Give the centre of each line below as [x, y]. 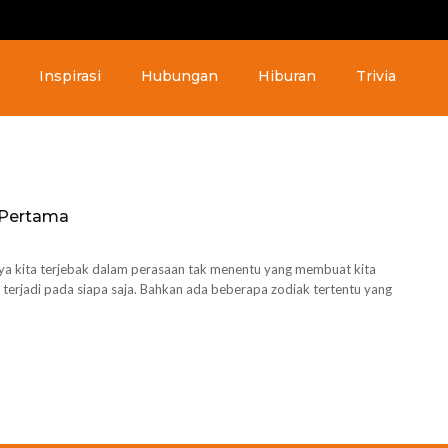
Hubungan [179, 76]
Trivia [376, 76]
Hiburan [287, 76]
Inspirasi [70, 76]
